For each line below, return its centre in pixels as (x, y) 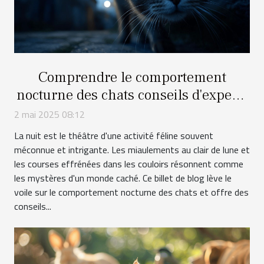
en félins (132, 112)
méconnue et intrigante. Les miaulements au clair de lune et (132, 149)
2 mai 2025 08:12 (49, 114)
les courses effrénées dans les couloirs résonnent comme (129, 164)
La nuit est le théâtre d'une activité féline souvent (114, 135)
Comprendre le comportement (132, 77)
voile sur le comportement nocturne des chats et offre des (131, 192)
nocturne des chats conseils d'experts (132, 95)
